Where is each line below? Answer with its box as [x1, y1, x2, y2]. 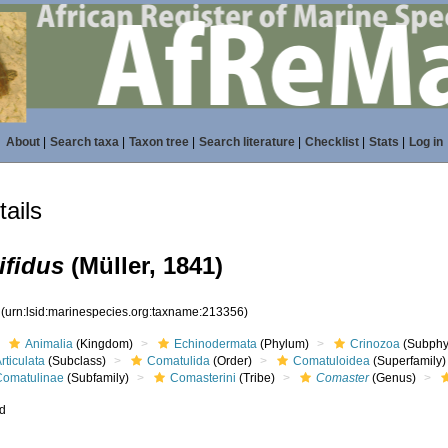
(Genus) [369, 371, 417, 385]
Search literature [198, 135, 295, 149]
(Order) [210, 354, 253, 368]
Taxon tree [128, 135, 189, 149]
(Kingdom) [73, 337, 134, 351]
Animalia [25, 337, 74, 351]
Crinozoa [350, 337, 401, 351]
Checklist [304, 135, 359, 149]
